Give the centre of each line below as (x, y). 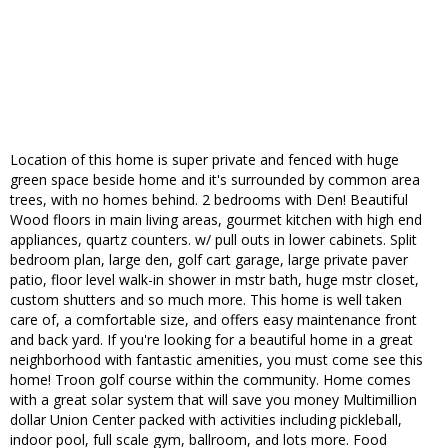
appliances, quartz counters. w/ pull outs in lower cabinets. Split (213, 240)
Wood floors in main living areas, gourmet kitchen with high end (216, 220)
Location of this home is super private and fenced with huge (204, 160)
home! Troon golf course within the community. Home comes (210, 380)
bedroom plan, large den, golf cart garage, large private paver (209, 260)
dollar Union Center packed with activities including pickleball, (206, 420)
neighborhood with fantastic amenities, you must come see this (216, 360)
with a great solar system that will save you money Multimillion (213, 400)
